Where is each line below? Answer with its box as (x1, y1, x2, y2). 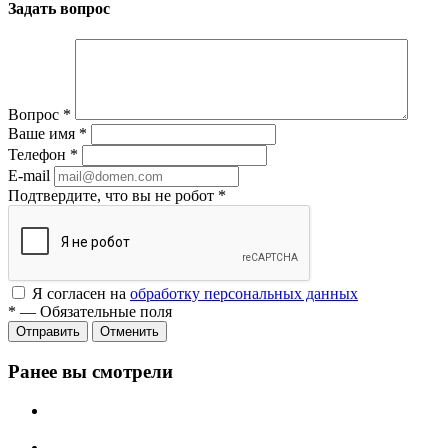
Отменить (100, 324, 159, 340)
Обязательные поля (40, 303, 172, 321)
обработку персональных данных (130, 285, 358, 303)
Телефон (8, 146, 70, 164)
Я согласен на (32, 285, 130, 303)
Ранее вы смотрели (8, 361, 173, 383)
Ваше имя (8, 125, 79, 143)
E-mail (8, 167, 50, 185)
